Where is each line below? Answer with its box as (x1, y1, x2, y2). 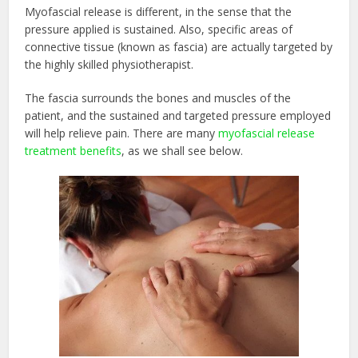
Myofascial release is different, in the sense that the (25, 4, 292, 20)
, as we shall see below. (121, 143, 244, 159)
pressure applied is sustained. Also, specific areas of (25, 22, 293, 38)
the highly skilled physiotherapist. (25, 57, 194, 73)
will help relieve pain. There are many (25, 125, 219, 141)
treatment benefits (25, 143, 122, 159)
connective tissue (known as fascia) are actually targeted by (25, 39, 333, 55)
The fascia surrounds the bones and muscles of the (25, 90, 292, 106)
